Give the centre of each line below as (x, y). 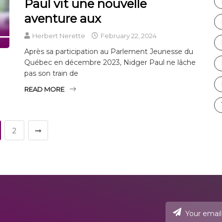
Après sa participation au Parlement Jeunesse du (109, 51)
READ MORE (44, 89)
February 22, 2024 (128, 35)
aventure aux (63, 18)
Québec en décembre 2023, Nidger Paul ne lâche (110, 62)
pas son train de (51, 73)
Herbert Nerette (59, 35)
